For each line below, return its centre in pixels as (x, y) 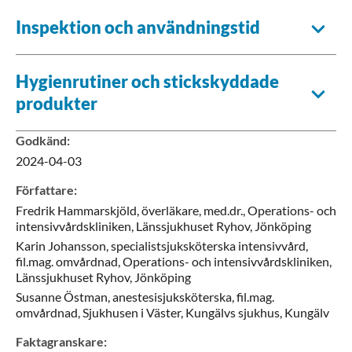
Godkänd (41, 140)
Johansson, (78, 245)
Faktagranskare (60, 341)
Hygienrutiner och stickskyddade (147, 81)
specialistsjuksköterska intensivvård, (209, 245)
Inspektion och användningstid (138, 27)
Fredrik (35, 210)
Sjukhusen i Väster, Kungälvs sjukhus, (182, 312)
